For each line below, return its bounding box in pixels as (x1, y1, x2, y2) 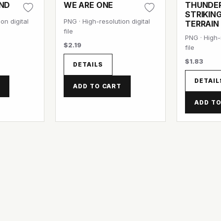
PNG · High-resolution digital (63, 17, 150, 25)
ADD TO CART (73, 82, 122, 90)
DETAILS (73, 61, 103, 68)
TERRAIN (185, 19, 220, 29)
